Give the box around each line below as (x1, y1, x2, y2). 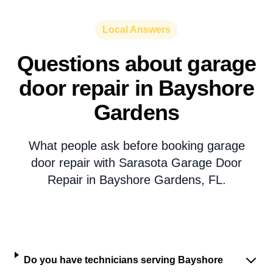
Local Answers (102, 24, 171, 35)
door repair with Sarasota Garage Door (31, 156, 242, 169)
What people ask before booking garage (28, 139, 245, 152)
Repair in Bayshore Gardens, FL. (47, 173, 226, 186)
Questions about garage (16, 51, 257, 76)
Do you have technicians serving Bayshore (23, 255, 223, 265)
